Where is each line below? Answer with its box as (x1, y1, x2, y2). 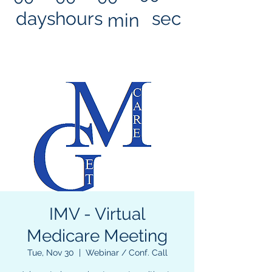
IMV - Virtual (49, 204, 146, 224)
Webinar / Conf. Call (85, 248, 168, 257)
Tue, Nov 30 (27, 248, 74, 257)
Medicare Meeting (27, 226, 168, 246)
